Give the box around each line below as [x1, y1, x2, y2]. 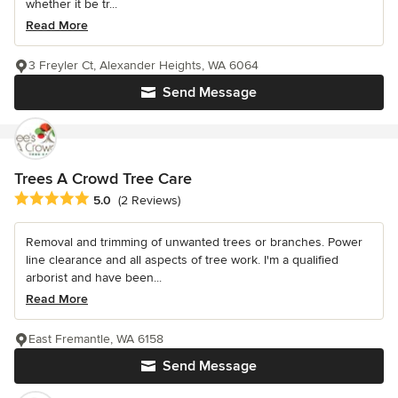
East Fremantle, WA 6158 [28, 331, 163, 347]
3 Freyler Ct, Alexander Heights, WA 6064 [28, 58, 259, 73]
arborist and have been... [26, 270, 162, 286]
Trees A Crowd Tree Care [14, 169, 192, 188]
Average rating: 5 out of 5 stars [13, 190, 203, 209]
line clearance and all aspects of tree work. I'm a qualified [26, 252, 338, 268]
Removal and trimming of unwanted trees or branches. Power [26, 235, 362, 251]
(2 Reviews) [118, 193, 180, 209]
